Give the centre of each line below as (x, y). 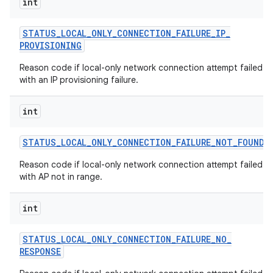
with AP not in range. (61, 177)
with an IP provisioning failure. (79, 80)
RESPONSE (40, 251)
